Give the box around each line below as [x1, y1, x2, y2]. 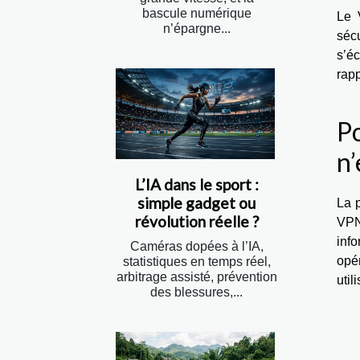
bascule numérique [141, 6, 252, 21]
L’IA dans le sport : [134, 175, 259, 194]
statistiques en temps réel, [122, 255, 271, 269]
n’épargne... [162, 22, 231, 36]
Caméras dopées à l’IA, [129, 239, 264, 254]
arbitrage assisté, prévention [116, 270, 277, 284]
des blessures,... [150, 285, 243, 300]
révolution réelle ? [134, 212, 259, 231]
